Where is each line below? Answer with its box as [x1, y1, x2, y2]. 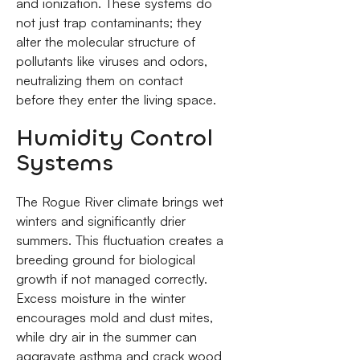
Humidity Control [15, 123, 213, 153]
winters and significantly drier [15, 212, 186, 229]
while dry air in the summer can [15, 328, 197, 345]
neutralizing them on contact [15, 72, 183, 88]
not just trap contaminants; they [15, 14, 202, 31]
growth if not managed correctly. [15, 270, 207, 287]
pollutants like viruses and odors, [15, 52, 207, 69]
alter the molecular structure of [15, 33, 195, 50]
